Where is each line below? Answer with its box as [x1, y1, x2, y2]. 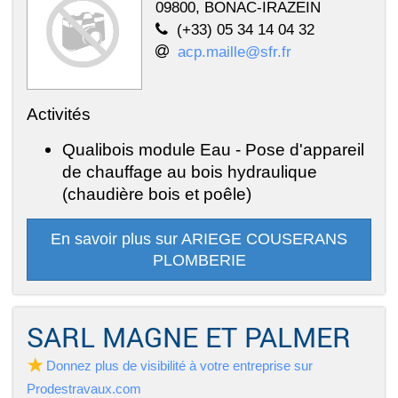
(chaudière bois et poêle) [62, 184, 251, 204]
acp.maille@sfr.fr [178, 43, 291, 61]
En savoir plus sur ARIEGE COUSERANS [51, 230, 347, 249]
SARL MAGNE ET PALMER [27, 319, 351, 355]
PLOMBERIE [152, 251, 246, 270]
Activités [27, 104, 91, 124]
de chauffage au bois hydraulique [62, 162, 317, 182]
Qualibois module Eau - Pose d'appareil [62, 139, 364, 160]
